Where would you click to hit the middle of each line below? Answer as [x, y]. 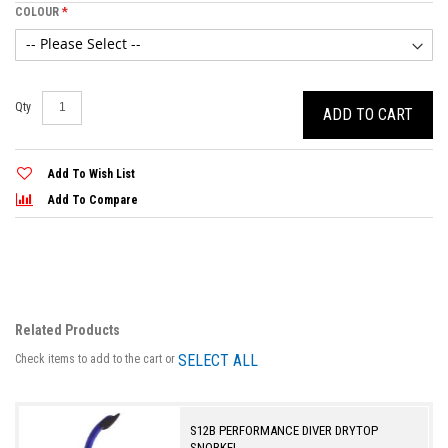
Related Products [67, 329]
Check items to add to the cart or [96, 358]
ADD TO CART [368, 114]
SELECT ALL [218, 360]
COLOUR [37, 11]
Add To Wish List [91, 173]
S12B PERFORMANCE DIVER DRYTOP [284, 430]
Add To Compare [93, 199]
